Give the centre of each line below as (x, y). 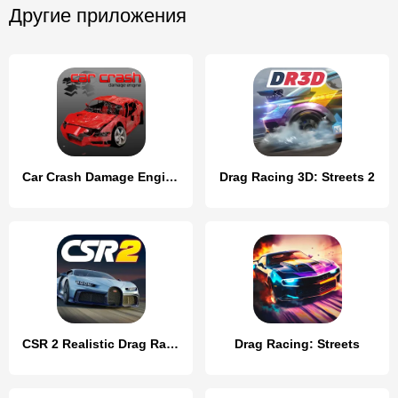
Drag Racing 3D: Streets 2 (297, 176)
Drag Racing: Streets (297, 343)
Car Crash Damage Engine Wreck (171, 176)
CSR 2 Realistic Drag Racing (172, 343)
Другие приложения (98, 15)
